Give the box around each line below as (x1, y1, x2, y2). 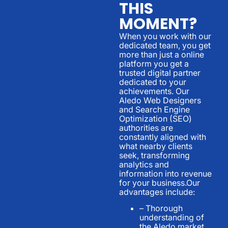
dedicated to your (119, 76, 186, 87)
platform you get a (119, 58, 189, 69)
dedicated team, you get (119, 40, 211, 50)
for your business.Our (119, 177, 200, 188)
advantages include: (119, 186, 195, 197)
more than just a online (119, 49, 204, 60)
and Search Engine (119, 104, 190, 115)
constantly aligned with (119, 131, 206, 142)
